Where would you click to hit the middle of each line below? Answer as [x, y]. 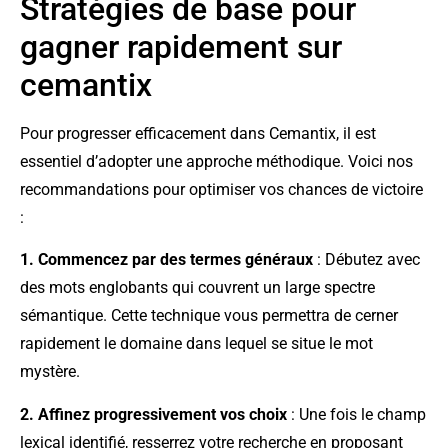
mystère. [50, 372]
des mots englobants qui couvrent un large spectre [197, 288]
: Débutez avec [366, 260]
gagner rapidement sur [181, 46]
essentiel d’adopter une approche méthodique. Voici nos [216, 161]
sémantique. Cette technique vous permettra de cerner [209, 316]
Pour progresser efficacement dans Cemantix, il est [198, 133]
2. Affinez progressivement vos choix [153, 414]
